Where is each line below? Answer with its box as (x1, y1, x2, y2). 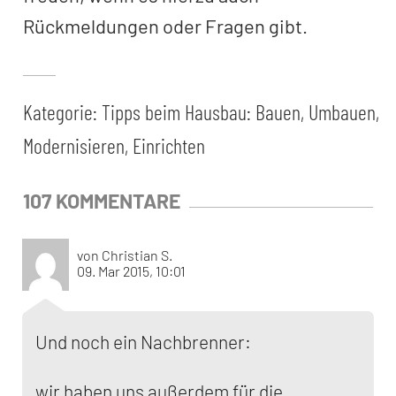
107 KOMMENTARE (23, 187, 180, 213)
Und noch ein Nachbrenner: (35, 331, 251, 353)
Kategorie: (23, 99, 102, 125)
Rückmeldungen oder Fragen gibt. (23, 14, 308, 37)
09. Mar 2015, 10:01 (77, 263, 186, 279)
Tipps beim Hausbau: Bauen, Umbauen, (102, 99, 379, 125)
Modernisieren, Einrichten (23, 133, 205, 158)
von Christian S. (77, 247, 172, 263)
